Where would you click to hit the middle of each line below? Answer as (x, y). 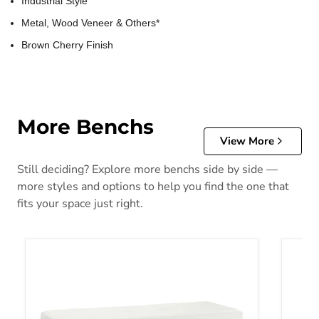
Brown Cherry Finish (67, 45)
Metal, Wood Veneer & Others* (90, 23)
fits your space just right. (80, 203)
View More (247, 141)
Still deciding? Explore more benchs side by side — (147, 169)
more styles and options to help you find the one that (153, 186)
